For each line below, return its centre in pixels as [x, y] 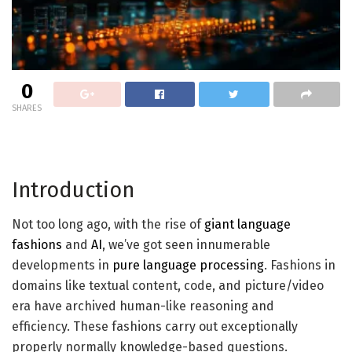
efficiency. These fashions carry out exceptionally [155, 327]
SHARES [27, 108]
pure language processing [188, 266]
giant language [247, 225]
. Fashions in [300, 266]
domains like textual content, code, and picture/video [168, 286]
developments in [62, 266]
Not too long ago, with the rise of [108, 225]
